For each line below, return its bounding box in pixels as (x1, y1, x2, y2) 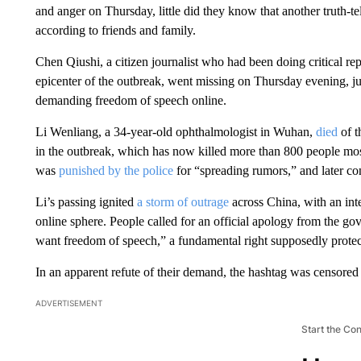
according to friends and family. (35, 23, 196, 37)
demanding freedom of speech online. (35, 93, 226, 107)
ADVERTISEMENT (35, 297, 102, 308)
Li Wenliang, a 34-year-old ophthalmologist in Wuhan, (35, 124, 316, 139)
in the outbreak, (35, 143, 114, 158)
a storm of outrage (136, 194, 229, 209)
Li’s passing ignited (35, 194, 137, 209)
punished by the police (58, 163, 173, 177)
